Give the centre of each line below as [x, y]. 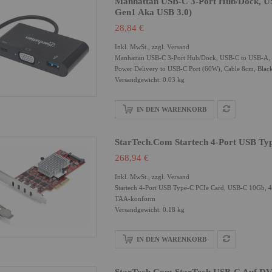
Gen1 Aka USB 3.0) [153, 12]
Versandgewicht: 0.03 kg [150, 80]
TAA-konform [135, 199]
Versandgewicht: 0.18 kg [150, 209]
